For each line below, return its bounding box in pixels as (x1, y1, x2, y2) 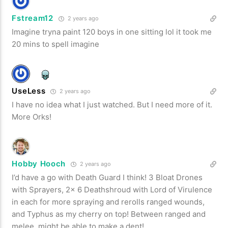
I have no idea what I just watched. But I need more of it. (12, 99, 213, 109)
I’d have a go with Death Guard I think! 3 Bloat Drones (12, 172, 203, 182)
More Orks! (12, 111, 52, 122)
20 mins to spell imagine (12, 39, 100, 49)
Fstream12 (12, 13, 53, 23)
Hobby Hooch (12, 158, 66, 168)
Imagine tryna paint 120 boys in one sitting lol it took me (12, 26, 212, 37)
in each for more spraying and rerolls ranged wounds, (12, 196, 205, 207)
